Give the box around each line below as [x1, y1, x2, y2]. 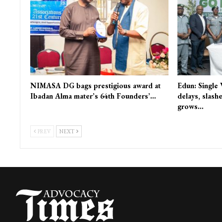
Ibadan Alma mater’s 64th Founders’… [30, 91, 156, 101]
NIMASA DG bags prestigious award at [30, 80, 161, 90]
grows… [177, 101, 204, 111]
